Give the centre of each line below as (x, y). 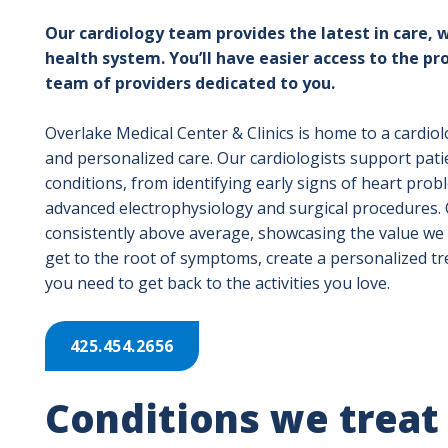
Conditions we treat (241, 417)
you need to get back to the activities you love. (217, 282)
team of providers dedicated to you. (189, 82)
